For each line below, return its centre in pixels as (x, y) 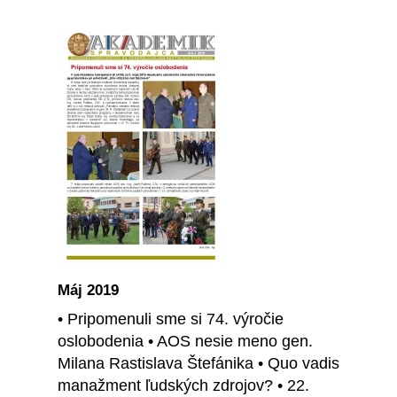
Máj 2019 (88, 291)
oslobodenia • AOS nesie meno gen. (185, 342)
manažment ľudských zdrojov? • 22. (183, 386)
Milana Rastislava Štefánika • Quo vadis (198, 364)
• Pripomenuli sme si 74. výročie (171, 319)
